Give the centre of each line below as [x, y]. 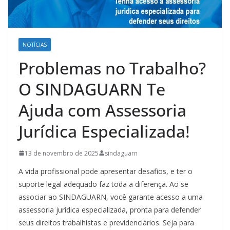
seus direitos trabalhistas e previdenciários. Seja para [106, 222]
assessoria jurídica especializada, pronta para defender [110, 209]
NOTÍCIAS [35, 44]
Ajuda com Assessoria [102, 110]
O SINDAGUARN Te [92, 89]
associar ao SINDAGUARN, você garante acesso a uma [111, 197]
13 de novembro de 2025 [62, 153]
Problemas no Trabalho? [112, 68]
